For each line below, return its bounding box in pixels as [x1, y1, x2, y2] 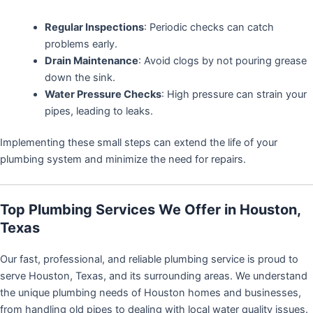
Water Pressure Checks [44, 87, 161, 101]
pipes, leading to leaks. [44, 104, 153, 117]
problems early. [44, 37, 117, 50]
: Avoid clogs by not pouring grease [138, 54, 307, 67]
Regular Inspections [44, 20, 144, 34]
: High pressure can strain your [161, 87, 307, 101]
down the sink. [44, 71, 115, 84]
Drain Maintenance [44, 54, 138, 67]
